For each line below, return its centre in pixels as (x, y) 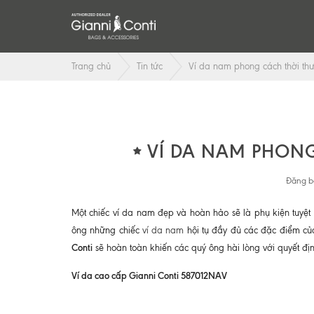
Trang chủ (91, 66)
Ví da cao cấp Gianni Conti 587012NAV (149, 276)
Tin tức (150, 66)
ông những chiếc (105, 231)
